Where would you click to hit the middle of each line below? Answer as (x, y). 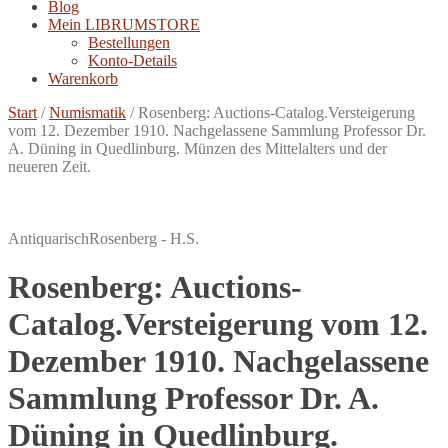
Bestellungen (129, 42)
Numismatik (87, 112)
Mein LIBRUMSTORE (124, 24)
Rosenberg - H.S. (144, 238)
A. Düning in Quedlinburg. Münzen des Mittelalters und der (197, 148)
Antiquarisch (48, 238)
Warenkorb (83, 78)
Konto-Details (132, 60)
